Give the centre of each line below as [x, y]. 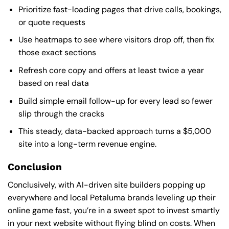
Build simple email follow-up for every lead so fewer [115, 101]
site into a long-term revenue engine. [87, 144]
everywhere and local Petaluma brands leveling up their [112, 197]
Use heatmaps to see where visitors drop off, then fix [116, 40]
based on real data [53, 83]
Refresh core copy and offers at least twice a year [111, 70]
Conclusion [35, 167]
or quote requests [52, 22]
